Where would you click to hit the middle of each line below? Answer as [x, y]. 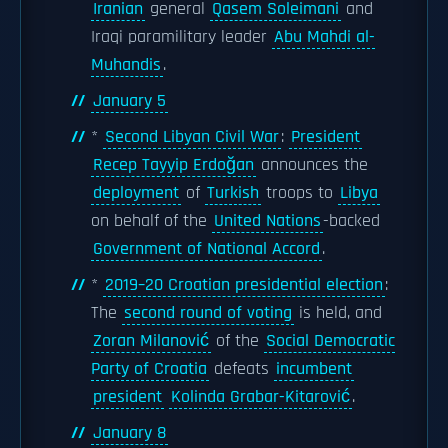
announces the [312, 165]
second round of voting [208, 313]
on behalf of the [151, 221]
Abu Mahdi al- [324, 37]
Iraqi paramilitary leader [181, 37]
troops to [299, 193]
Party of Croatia [149, 369]
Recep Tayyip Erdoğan [173, 165]
